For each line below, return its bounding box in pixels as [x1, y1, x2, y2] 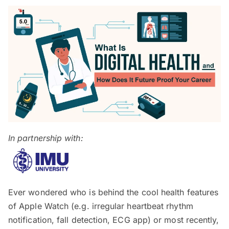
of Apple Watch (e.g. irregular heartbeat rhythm [8, 201, 193, 212]
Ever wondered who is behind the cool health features [8, 187, 219, 198]
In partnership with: [8, 133, 88, 144]
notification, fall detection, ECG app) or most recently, [8, 215, 219, 225]
